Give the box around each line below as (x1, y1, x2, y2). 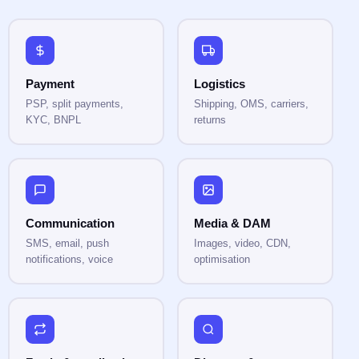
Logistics (194, 76, 246, 91)
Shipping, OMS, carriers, (194, 97, 309, 110)
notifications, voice (25, 252, 113, 265)
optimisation (194, 252, 251, 265)
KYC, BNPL (25, 113, 81, 126)
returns (194, 113, 227, 126)
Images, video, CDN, (194, 236, 292, 249)
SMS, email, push (25, 236, 109, 249)
